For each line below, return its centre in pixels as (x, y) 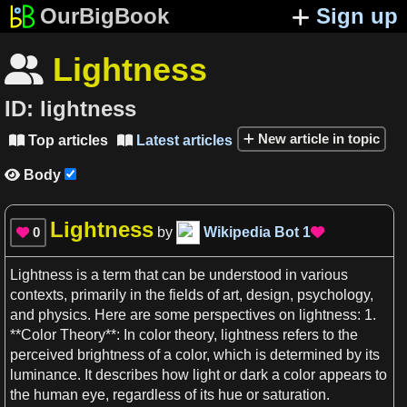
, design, (268, 295)
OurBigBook (104, 16)
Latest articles (183, 140)
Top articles (66, 140)
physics (63, 315)
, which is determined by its (293, 355)
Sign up (357, 16)
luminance (44, 375)
